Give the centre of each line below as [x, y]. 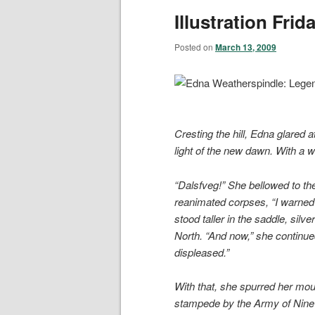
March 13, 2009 [246, 47]
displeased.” [202, 252]
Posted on [195, 46]
